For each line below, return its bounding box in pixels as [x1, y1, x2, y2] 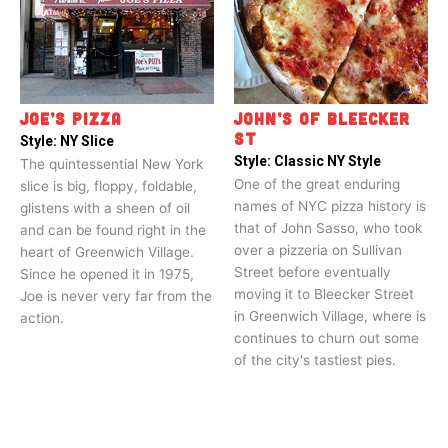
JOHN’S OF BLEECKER [234, 108, 410, 128]
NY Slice [60, 132, 114, 149]
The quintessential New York [20, 155, 203, 172]
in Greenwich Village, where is [234, 307, 426, 324]
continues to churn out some [234, 329, 419, 346]
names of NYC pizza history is [234, 197, 426, 214]
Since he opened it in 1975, [20, 265, 194, 282]
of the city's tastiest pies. [234, 351, 396, 368]
